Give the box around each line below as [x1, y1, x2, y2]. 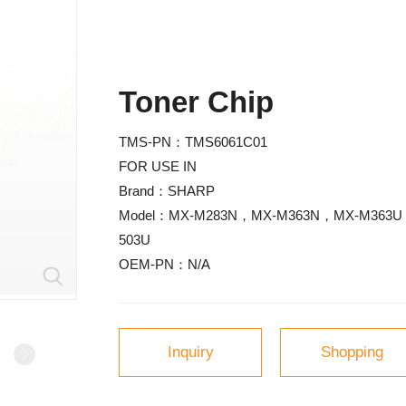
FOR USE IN [119, 159, 198, 174]
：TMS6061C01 [171, 134, 268, 150]
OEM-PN [119, 256, 175, 272]
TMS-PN [119, 134, 172, 150]
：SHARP [154, 183, 216, 198]
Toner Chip [119, 85, 275, 120]
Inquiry [167, 343, 214, 362]
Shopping [320, 343, 383, 362]
